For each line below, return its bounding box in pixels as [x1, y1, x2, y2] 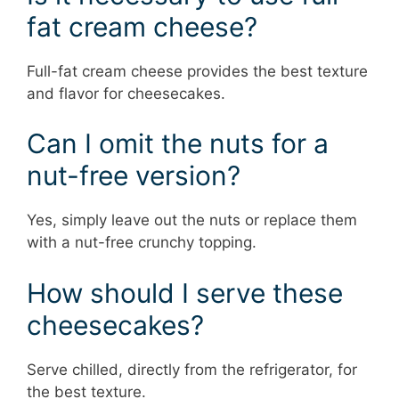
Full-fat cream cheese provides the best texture [27, 61, 368, 80]
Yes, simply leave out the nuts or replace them [27, 211, 357, 229]
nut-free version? [27, 159, 240, 191]
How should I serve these [27, 276, 343, 309]
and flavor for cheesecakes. [27, 84, 225, 102]
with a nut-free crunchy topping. [27, 233, 256, 251]
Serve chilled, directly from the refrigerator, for [27, 360, 357, 379]
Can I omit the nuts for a [27, 127, 329, 159]
